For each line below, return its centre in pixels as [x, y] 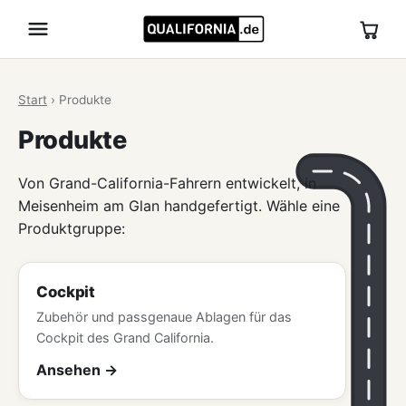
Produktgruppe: [72, 228]
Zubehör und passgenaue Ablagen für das [164, 317]
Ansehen [69, 369]
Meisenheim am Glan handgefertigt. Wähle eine [179, 205]
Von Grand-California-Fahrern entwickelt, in [167, 183]
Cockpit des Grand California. [126, 338]
